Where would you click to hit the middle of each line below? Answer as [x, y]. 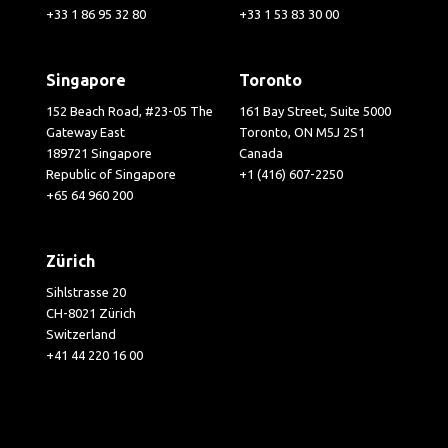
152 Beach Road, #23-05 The [130, 110]
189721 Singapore [99, 152]
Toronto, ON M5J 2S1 [302, 131]
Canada [261, 152]
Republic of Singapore [111, 173]
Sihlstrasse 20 [86, 291]
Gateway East [86, 131]
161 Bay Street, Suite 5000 [315, 110]
